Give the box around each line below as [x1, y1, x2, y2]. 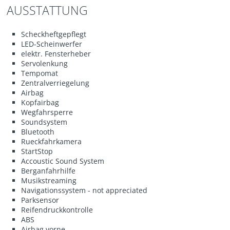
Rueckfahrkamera [21, 137, 82, 147]
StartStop [21, 146, 53, 157]
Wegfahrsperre [21, 107, 73, 118]
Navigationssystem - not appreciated [21, 185, 148, 196]
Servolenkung [21, 59, 68, 69]
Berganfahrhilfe [21, 166, 76, 176]
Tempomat [21, 68, 59, 79]
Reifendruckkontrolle [21, 205, 93, 215]
